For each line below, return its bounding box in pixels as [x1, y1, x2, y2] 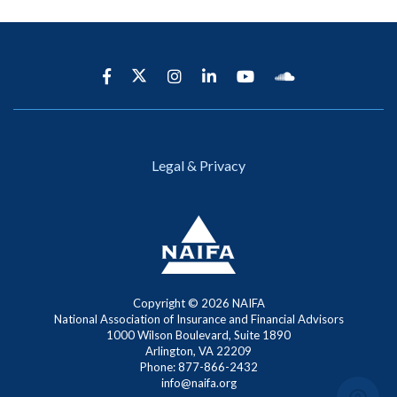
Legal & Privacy [152, 157, 245, 175]
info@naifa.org [160, 376, 237, 391]
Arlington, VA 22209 [145, 344, 252, 359]
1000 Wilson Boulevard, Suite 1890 [106, 328, 291, 343]
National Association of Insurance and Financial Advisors [53, 312, 344, 327]
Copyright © [132, 296, 201, 311]
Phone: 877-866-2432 [139, 360, 258, 375]
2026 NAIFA [200, 296, 265, 311]
